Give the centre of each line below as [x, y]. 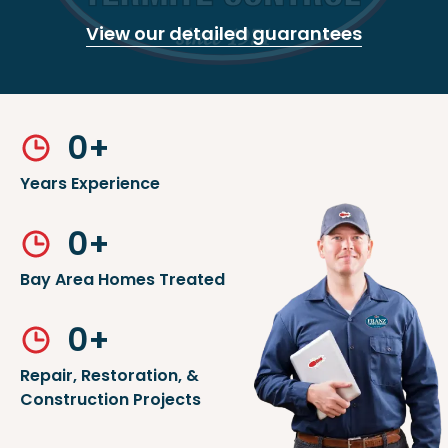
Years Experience [90, 184]
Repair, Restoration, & [109, 376]
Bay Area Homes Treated [122, 280]
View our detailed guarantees [223, 34]
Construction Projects [110, 400]
